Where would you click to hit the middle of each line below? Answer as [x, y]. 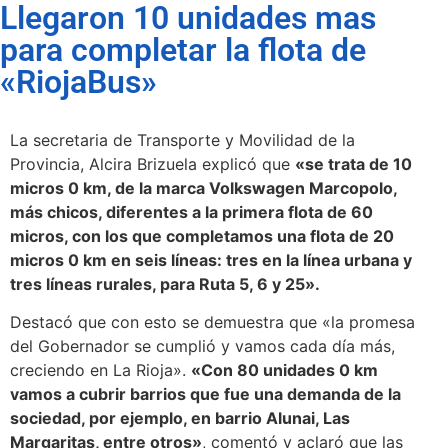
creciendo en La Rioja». [100, 370]
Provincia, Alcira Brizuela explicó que [152, 163]
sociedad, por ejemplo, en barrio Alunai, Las [180, 418]
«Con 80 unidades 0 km [284, 370]
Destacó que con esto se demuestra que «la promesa [212, 322]
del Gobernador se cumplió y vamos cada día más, [202, 346]
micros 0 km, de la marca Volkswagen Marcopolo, [203, 187]
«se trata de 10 [353, 163]
